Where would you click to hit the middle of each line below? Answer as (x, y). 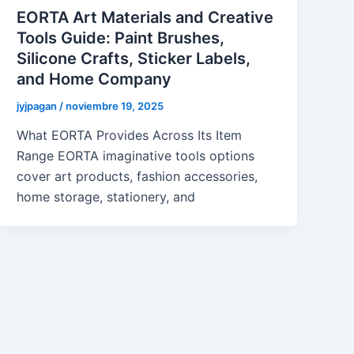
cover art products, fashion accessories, (137, 177)
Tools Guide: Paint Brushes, (121, 38)
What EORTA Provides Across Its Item (130, 136)
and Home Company (94, 79)
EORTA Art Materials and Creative (145, 17)
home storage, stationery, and (106, 197)
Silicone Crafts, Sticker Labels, (134, 58)
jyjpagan (38, 105)
